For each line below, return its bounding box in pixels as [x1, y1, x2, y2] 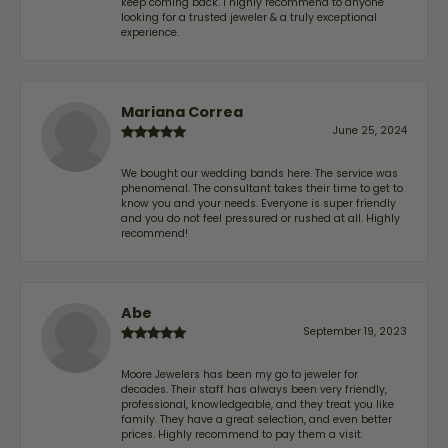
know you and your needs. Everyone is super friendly [121, 195, 396, 211]
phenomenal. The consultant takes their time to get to [121, 180, 403, 196]
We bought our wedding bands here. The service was [121, 165, 398, 181]
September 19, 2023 [303, 323, 407, 339]
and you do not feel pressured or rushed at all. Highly [121, 210, 400, 226]
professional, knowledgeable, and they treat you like [121, 396, 394, 412]
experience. [121, 24, 179, 40]
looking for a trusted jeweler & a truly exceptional [121, 9, 377, 25]
